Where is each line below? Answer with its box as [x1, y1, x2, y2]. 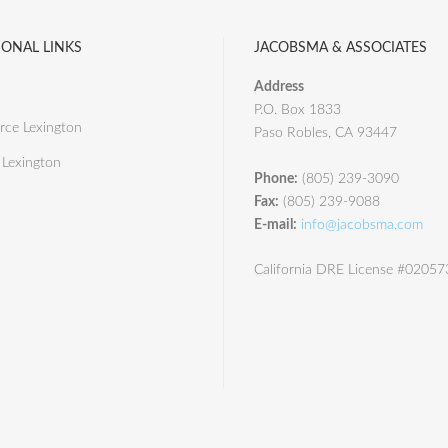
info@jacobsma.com [301, 217, 423, 232]
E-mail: [254, 217, 297, 232]
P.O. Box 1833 [254, 103, 341, 118]
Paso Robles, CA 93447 [254, 126, 397, 141]
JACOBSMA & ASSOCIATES [254, 41, 427, 56]
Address [254, 80, 304, 95]
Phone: [254, 171, 298, 186]
